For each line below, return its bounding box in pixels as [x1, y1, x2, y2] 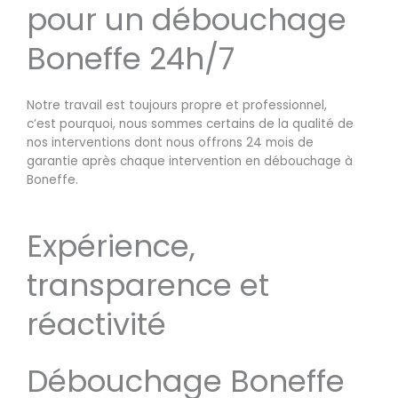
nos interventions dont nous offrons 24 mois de [27, 134, 314, 152]
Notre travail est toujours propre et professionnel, [27, 97, 327, 115]
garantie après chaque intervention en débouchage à [27, 153, 353, 171]
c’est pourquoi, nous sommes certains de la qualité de [27, 115, 354, 133]
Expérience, [27, 224, 195, 267]
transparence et [27, 263, 269, 306]
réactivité [27, 302, 166, 346]
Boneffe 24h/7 [27, 37, 235, 81]
